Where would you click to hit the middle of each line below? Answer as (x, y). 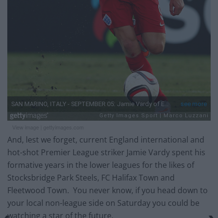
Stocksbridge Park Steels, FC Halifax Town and (91, 177)
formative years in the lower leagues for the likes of (101, 165)
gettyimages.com (64, 127)
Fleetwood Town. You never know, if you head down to (108, 190)
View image (26, 127)
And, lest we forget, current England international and (106, 139)
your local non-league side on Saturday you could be (103, 203)
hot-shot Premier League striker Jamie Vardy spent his (106, 152)
